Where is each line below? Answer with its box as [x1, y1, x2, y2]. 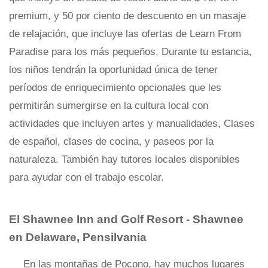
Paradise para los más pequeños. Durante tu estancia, [9, 46, 252, 57]
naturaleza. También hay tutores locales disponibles [9, 154, 240, 165]
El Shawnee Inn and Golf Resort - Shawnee [9, 213, 243, 226]
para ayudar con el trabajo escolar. [9, 172, 164, 183]
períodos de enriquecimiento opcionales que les [9, 82, 221, 93]
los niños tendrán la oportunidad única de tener [9, 64, 218, 75]
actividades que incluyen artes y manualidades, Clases [9, 118, 255, 129]
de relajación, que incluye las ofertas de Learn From [9, 28, 241, 39]
